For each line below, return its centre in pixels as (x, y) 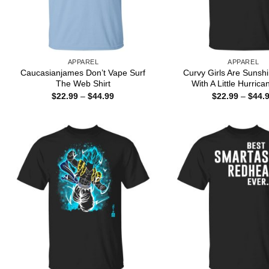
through (128, 120)
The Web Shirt (83, 84)
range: (126, 104)
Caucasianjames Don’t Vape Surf (83, 73)
